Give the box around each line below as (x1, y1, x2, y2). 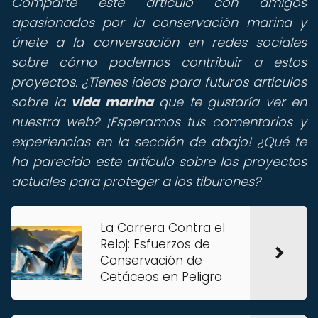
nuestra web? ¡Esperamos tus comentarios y (11, 113, 307, 131)
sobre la (11, 93, 71, 111)
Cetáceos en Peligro (100, 268, 222, 285)
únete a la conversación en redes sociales (11, 33, 307, 51)
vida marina (71, 93, 153, 111)
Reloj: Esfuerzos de (100, 236, 210, 253)
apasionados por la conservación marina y (11, 13, 307, 31)
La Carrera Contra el (100, 219, 225, 236)
